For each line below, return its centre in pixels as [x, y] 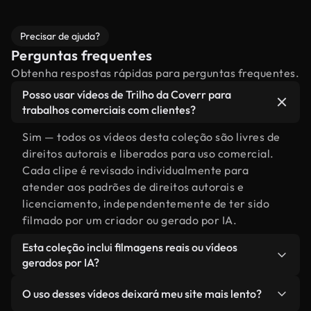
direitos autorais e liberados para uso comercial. [148, 153]
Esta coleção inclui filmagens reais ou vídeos [130, 247]
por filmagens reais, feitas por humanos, [128, 301]
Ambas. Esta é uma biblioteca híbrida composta [147, 284]
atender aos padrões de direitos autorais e [133, 187]
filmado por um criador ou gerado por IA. [129, 220]
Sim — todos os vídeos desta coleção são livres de [151, 137]
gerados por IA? [61, 262]
